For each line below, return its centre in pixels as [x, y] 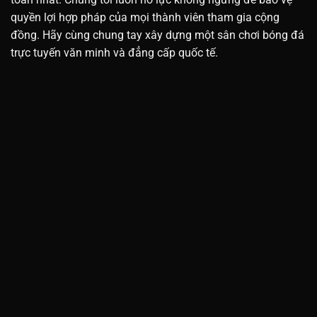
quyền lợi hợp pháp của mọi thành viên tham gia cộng [145, 17]
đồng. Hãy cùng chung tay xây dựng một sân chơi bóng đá [157, 35]
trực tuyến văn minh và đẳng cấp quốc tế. [116, 52]
